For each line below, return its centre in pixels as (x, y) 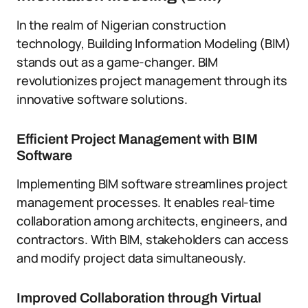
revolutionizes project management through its (152, 80)
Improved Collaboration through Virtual (139, 298)
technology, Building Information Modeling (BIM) (154, 43)
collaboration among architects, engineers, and (152, 221)
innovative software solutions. (102, 99)
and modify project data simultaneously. (131, 258)
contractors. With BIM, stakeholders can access (153, 239)
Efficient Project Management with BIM (137, 139)
